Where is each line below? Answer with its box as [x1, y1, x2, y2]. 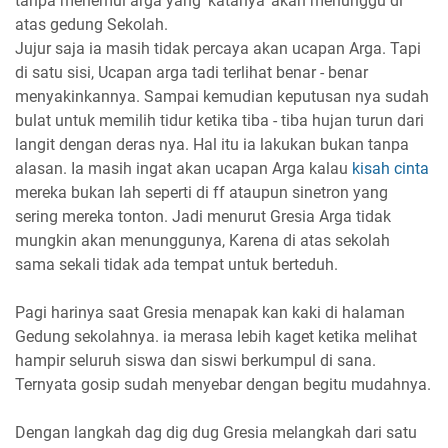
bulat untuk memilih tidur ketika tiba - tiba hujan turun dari [15, 110, 424, 130]
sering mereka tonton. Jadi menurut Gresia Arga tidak [15, 206, 391, 226]
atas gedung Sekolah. [15, 14, 168, 34]
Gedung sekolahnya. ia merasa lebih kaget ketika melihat [15, 326, 417, 346]
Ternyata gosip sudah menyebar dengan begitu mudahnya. [15, 374, 431, 394]
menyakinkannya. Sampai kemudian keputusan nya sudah [15, 86, 429, 106]
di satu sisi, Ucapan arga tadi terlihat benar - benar [15, 62, 368, 82]
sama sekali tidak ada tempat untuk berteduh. [15, 254, 338, 274]
